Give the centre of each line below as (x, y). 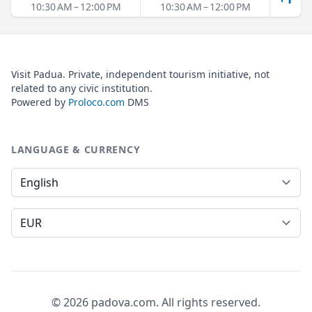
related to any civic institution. (82, 88)
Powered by (40, 102)
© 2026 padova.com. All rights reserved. (156, 302)
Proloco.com (96, 102)
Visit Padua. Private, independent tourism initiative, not (140, 74)
